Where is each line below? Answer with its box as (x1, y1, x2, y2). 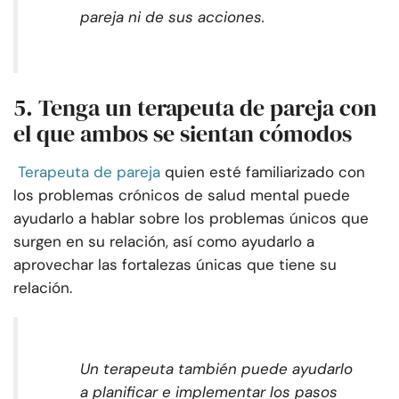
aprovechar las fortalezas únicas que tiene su (13, 255, 337, 275)
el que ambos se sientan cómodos (13, 118, 352, 151)
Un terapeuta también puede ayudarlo (80, 359, 353, 379)
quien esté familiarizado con (165, 162, 365, 183)
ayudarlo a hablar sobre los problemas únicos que (13, 208, 369, 229)
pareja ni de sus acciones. (80, 7, 265, 28)
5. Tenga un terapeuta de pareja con (13, 92, 377, 125)
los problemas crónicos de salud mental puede (13, 185, 350, 206)
